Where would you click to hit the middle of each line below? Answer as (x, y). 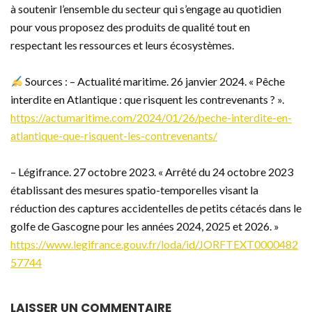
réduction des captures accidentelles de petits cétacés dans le (156, 208)
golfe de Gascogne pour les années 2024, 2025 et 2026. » (145, 226)
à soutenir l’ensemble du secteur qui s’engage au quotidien (146, 9)
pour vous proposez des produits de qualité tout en (130, 27)
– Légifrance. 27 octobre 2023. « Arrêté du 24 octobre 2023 (152, 172)
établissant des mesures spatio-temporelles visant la (134, 190)
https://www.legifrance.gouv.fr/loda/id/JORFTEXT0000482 (154, 244)
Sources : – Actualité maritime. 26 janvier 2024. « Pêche (154, 81)
